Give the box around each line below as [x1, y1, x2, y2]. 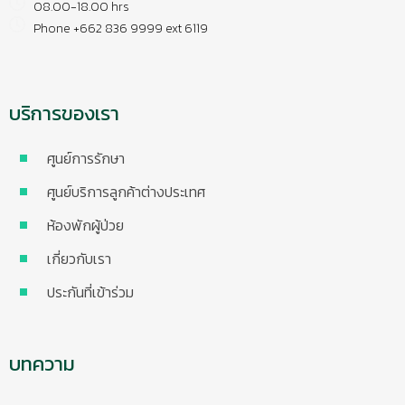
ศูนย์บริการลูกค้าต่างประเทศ [47, 181, 205, 202]
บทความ [9, 349, 75, 379]
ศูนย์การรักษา [47, 147, 125, 169]
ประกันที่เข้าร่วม [47, 281, 134, 303]
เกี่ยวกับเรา [47, 248, 111, 269]
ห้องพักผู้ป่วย [47, 214, 124, 236]
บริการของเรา [9, 99, 119, 128]
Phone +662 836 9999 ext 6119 [25, 19, 208, 38]
